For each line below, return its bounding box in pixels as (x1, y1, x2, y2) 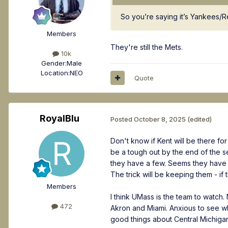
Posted (110, 115, 134, 123)
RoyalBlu (40, 112, 79, 124)
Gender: (41, 59, 67, 68)
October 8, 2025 (134, 115, 186, 123)
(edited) (187, 115, 212, 123)
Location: (40, 69, 70, 77)
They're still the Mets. (110, 42, 183, 51)
